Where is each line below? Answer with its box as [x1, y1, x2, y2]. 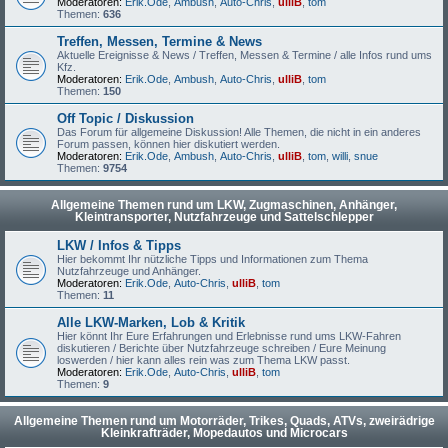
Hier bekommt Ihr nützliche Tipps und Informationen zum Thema [57, 253, 368, 265]
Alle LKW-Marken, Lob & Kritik [57, 315, 245, 330]
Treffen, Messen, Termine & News [57, 34, 262, 49]
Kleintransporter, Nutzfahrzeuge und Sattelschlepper [74, 210, 374, 224]
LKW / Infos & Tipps [57, 238, 181, 253]
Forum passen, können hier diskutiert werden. [57, 138, 280, 150]
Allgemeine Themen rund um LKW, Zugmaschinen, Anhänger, [51, 198, 397, 212]
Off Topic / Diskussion [57, 111, 194, 126]
